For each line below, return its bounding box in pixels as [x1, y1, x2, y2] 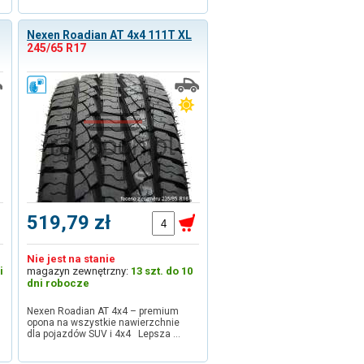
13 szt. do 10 [131, 265, 193, 277]
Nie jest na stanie [27, 253, 115, 265]
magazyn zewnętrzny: [27, 265, 131, 277]
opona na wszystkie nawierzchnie [27, 317, 180, 328]
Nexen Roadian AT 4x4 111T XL [27, 28, 192, 41]
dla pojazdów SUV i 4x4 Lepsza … [27, 328, 180, 340]
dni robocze [27, 277, 89, 289]
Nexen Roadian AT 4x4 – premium [27, 305, 179, 317]
